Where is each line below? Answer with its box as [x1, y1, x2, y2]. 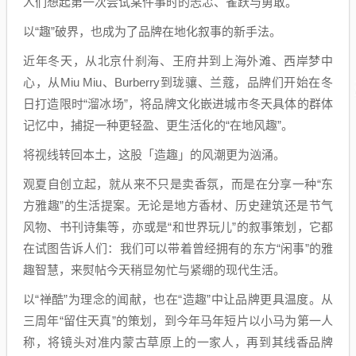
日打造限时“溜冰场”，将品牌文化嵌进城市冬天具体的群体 [23, 97, 333, 111]
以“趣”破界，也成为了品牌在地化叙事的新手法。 [23, 25, 281, 39]
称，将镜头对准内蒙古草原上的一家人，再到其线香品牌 [23, 335, 333, 350]
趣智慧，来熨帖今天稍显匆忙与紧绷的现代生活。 [23, 263, 285, 277]
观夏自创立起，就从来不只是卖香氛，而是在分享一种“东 [23, 177, 333, 192]
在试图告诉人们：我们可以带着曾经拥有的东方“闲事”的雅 [23, 242, 333, 256]
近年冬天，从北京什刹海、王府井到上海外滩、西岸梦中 [23, 54, 333, 68]
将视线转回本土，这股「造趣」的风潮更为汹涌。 [23, 148, 285, 162]
